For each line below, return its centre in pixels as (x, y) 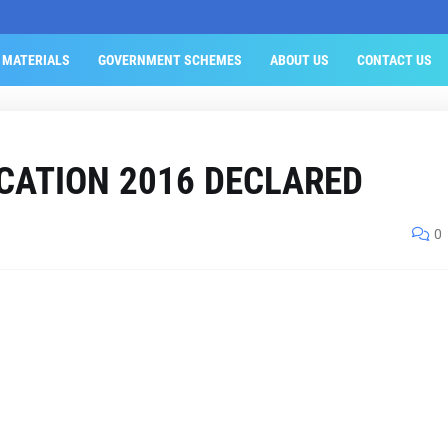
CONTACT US (394, 60)
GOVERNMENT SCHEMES (169, 60)
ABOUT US (299, 60)
